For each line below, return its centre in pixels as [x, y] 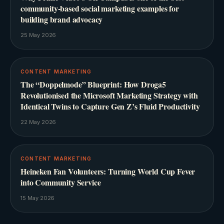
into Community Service [61, 182]
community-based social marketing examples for [100, 8]
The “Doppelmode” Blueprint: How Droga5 [93, 84]
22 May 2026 [38, 122]
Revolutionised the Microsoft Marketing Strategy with [109, 95]
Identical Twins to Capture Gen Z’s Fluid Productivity [110, 106]
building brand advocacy [62, 19]
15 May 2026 [38, 198]
